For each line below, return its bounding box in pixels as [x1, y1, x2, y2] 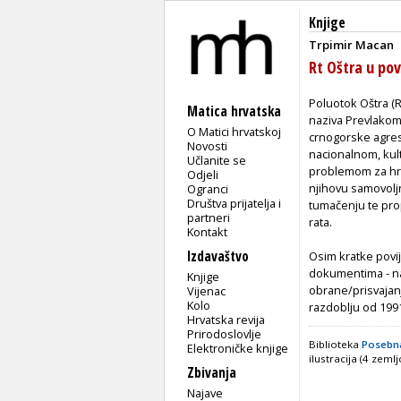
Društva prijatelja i [187, 194, 282, 211]
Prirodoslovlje [187, 325, 262, 342]
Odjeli [187, 166, 219, 183]
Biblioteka [309, 337, 362, 351]
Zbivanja [187, 363, 236, 382]
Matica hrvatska [187, 101, 281, 121]
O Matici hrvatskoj [187, 123, 282, 140]
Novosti [187, 137, 228, 154]
